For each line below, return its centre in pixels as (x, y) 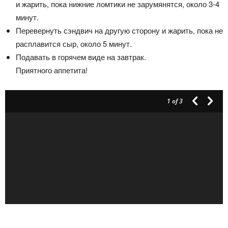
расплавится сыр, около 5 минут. (74, 43)
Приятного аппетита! (52, 70)
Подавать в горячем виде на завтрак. (81, 56)
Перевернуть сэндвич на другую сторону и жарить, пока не (119, 30)
